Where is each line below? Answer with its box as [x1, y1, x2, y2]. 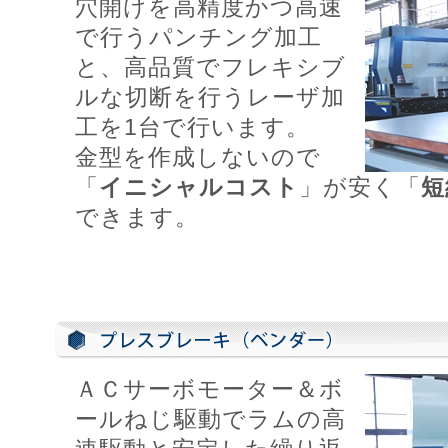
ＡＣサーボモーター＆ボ [75, 375, 344, 402]
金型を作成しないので [75, 143, 321, 170]
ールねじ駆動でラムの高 [75, 405, 346, 432]
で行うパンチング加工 [75, 23, 322, 50]
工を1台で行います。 [75, 113, 310, 140]
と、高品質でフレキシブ [75, 53, 346, 80]
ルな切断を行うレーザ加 [75, 83, 345, 110]
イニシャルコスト [99, 173, 299, 200]
